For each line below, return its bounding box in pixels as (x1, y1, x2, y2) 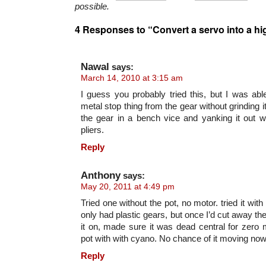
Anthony (81, 170, 121, 182)
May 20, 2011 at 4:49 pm (81, 182, 175, 192)
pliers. (81, 125, 104, 135)
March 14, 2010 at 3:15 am (81, 73, 183, 83)
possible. (75, 1, 109, 12)
